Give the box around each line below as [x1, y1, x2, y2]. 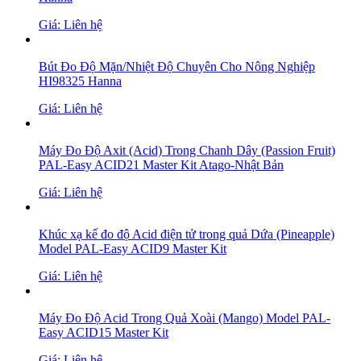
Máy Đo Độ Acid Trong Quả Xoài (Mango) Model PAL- [39, 311, 330, 325]
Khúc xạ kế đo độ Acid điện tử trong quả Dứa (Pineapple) [39, 227, 334, 241]
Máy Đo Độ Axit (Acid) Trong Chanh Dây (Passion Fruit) [39, 143, 335, 157]
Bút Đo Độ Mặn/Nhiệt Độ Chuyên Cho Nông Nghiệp [39, 60, 315, 73]
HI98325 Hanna [39, 74, 122, 88]
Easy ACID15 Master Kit [39, 326, 168, 339]
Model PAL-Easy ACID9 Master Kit [39, 242, 226, 255]
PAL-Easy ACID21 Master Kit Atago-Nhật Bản [39, 158, 284, 172]
